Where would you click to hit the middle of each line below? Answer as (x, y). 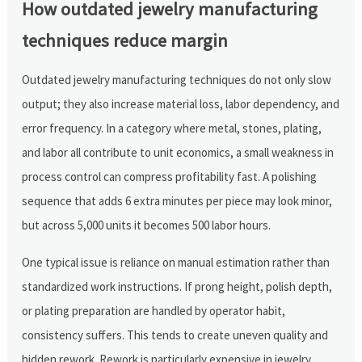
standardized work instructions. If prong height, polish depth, (177, 286)
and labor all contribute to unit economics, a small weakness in (178, 152)
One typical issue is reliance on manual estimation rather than (176, 262)
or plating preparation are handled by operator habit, (154, 310)
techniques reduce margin (125, 40)
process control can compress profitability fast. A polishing (170, 176)
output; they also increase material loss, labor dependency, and (181, 103)
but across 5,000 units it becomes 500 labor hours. (147, 225)
